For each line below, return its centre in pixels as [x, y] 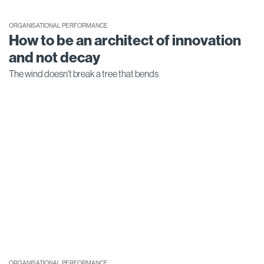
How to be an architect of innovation [125, 40]
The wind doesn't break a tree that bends [84, 73]
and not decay [55, 57]
